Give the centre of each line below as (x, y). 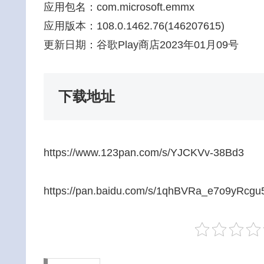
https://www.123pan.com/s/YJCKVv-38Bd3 (144, 153)
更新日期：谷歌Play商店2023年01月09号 (141, 44)
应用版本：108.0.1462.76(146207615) (134, 26)
